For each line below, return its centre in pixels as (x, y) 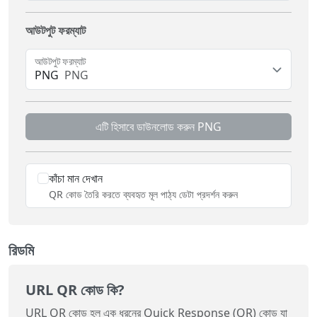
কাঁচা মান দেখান (76, 178)
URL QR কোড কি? (75, 289)
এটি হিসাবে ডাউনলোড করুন (145, 126)
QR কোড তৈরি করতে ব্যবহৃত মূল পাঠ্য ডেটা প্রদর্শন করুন (143, 194)
